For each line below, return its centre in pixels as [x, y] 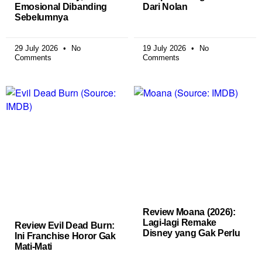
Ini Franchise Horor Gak [65, 236]
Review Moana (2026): [189, 212]
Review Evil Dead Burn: [65, 225]
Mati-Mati [34, 246]
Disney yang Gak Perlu [192, 233]
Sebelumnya [42, 17]
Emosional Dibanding [61, 6]
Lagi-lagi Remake [180, 222]
